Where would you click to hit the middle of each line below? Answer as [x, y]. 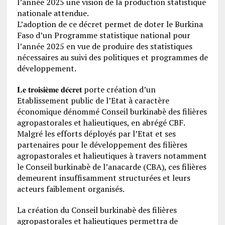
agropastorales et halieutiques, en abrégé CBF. [101, 122]
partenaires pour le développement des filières [102, 144]
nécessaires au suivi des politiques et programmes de [112, 57]
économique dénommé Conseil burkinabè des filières [112, 111]
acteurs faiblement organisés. [71, 189]
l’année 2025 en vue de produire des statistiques [104, 46]
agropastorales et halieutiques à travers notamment [112, 155]
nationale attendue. [53, 13]
